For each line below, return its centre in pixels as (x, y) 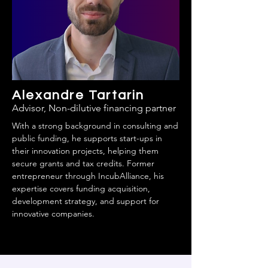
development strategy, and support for (86, 201)
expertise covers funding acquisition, (81, 188)
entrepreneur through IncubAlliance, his (88, 176)
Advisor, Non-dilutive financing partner (94, 108)
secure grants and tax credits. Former (83, 163)
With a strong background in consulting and (95, 126)
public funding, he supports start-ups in (87, 138)
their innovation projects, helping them (85, 151)
